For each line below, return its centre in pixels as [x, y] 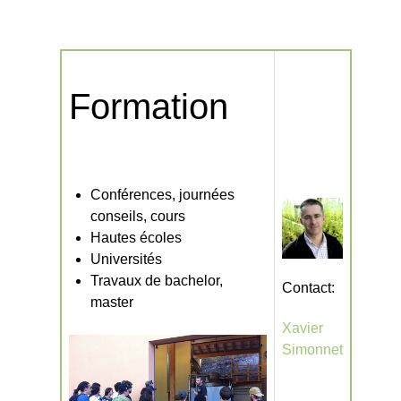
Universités [126, 259]
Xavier [302, 328]
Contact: [308, 287]
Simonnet [312, 349]
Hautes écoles [136, 237]
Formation [148, 107]
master [111, 302]
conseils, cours [137, 216]
